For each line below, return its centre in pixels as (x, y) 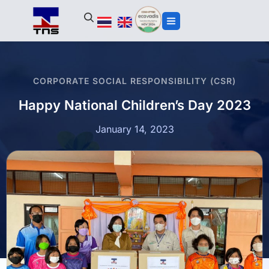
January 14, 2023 (134, 129)
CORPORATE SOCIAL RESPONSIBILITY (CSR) (134, 81)
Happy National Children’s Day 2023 (134, 105)
